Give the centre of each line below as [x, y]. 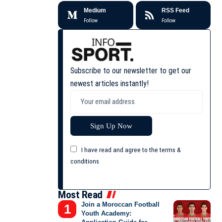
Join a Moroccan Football [121, 204]
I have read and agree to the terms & [131, 149]
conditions [85, 161]
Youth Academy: [107, 213]
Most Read [80, 194]
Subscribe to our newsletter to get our [131, 70]
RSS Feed [175, 11]
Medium [95, 11]
